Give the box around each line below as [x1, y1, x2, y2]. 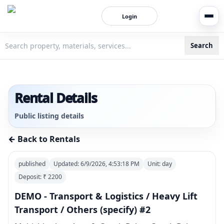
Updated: [53, 159, 80, 168]
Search [190, 40, 213, 50]
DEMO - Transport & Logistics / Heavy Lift [14, 190, 197, 202]
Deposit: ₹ [18, 172, 48, 181]
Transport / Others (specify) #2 [14, 203, 150, 215]
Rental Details [14, 89, 97, 107]
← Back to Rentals [8, 133, 80, 144]
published [18, 159, 45, 168]
